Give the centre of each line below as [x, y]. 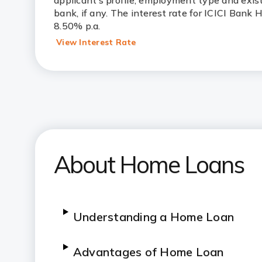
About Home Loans [149, 164]
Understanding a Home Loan [154, 217]
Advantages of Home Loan [148, 252]
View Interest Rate [96, 42]
